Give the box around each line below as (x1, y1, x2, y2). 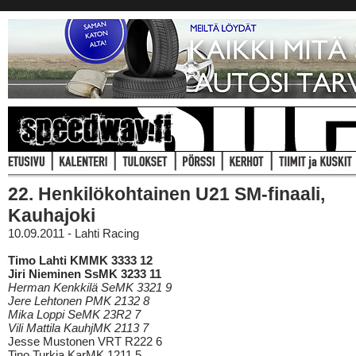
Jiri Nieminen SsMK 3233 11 (8, 267, 161, 281)
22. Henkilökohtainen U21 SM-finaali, (8, 184, 325, 204)
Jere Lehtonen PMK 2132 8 (8, 294, 149, 308)
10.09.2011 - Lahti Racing (8, 226, 139, 240)
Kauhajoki (8, 205, 95, 226)
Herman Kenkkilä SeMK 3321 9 (8, 281, 172, 294)
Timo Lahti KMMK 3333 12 (8, 253, 153, 267)
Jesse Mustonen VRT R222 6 (8, 335, 162, 348)
